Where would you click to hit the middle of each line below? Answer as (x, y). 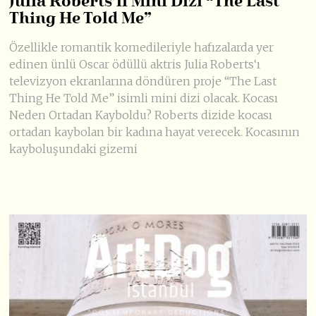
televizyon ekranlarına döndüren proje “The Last (143, 81)
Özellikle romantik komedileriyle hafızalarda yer (142, 48)
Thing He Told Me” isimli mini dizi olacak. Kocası (144, 98)
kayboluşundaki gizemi (74, 149)
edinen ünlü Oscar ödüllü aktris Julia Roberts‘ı (135, 65)
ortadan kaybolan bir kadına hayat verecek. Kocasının (155, 132)
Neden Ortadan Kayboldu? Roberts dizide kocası (141, 115)
